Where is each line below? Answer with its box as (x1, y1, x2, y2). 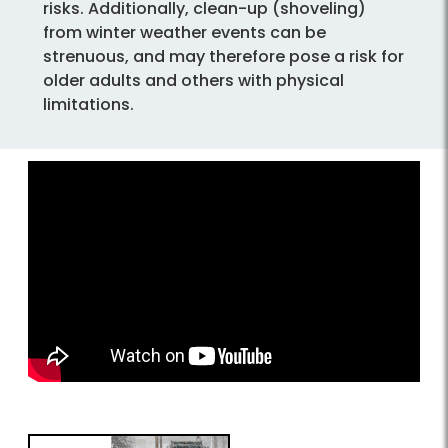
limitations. (43, 93, 134, 117)
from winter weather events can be (43, 21, 326, 45)
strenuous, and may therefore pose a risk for (43, 45, 404, 69)
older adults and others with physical (43, 69, 344, 93)
